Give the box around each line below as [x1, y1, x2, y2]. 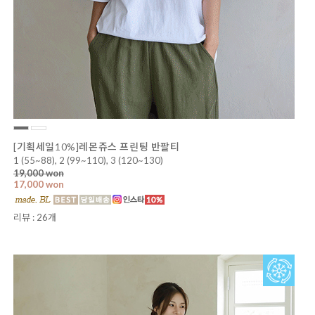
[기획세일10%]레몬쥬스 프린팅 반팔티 [13, 140, 180, 153]
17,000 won [13, 178, 64, 190]
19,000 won [13, 167, 64, 179]
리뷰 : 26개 [13, 211, 56, 223]
